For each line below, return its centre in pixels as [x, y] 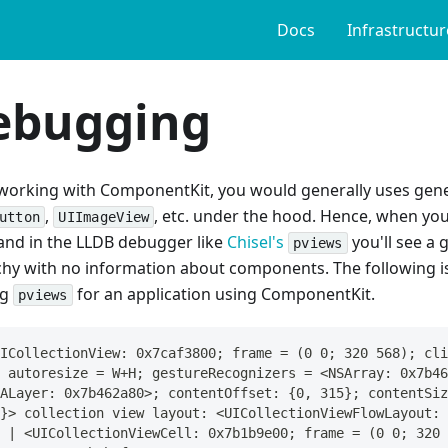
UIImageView [104, 217]
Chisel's [255, 242]
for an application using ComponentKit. [223, 294]
